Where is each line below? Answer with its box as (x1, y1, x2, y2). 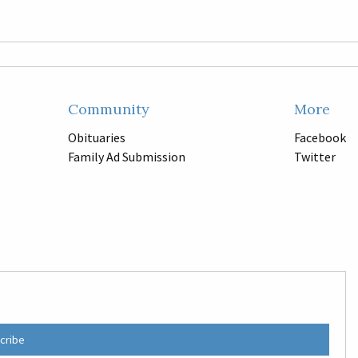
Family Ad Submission (68, 148, 186, 165)
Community (68, 99, 150, 118)
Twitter (294, 148, 336, 165)
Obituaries (68, 129, 126, 145)
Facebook (294, 129, 347, 145)
